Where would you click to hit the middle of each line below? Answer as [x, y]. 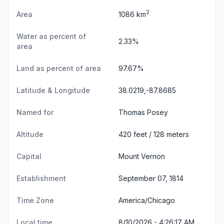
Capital [29, 156]
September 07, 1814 [151, 178]
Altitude [30, 134]
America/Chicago [147, 200]
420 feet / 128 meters [154, 134]
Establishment [41, 178]
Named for [35, 112]
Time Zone [35, 200]
